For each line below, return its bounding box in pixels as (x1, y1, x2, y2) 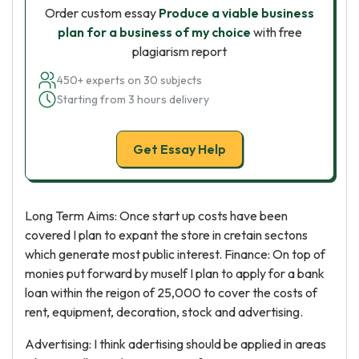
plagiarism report (132, 43, 227, 59)
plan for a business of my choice (57, 24, 251, 40)
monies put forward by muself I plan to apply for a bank (25, 265, 325, 281)
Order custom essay (45, 5, 159, 21)
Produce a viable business (159, 5, 314, 21)
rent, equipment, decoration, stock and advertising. (25, 304, 303, 320)
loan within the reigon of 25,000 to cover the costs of (25, 284, 317, 301)
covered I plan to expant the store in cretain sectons (25, 227, 308, 243)
